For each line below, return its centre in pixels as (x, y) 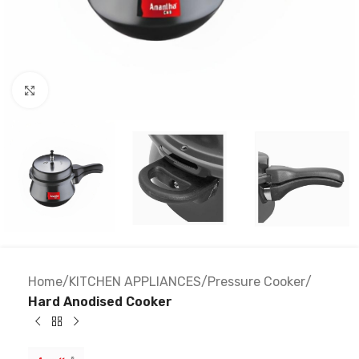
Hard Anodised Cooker (100, 302)
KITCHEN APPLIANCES (135, 282)
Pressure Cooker (256, 282)
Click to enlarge (93, 90)
